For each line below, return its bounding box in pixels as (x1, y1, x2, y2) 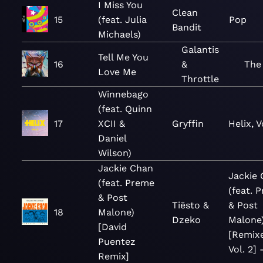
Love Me (98, 66, 136, 77)
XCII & (98, 118, 125, 129)
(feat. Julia (98, 14, 147, 25)
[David (98, 221, 127, 232)
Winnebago (98, 89, 149, 100)
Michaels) (98, 29, 141, 40)
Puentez (98, 236, 136, 247)
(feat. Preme (98, 177, 154, 188)
